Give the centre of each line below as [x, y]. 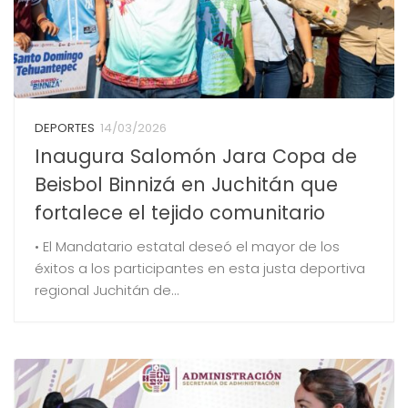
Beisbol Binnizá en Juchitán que [186, 185]
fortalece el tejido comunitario [179, 213]
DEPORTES [64, 128]
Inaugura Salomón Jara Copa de [195, 157]
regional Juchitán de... [107, 291]
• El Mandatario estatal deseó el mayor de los [187, 247]
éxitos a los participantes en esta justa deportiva [199, 269]
